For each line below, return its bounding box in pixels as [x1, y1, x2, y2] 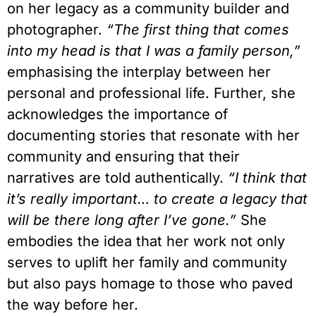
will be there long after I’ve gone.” [7, 212, 236, 229]
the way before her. [7, 296, 147, 314]
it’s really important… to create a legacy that [7, 190, 308, 208]
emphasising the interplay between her [7, 63, 271, 81]
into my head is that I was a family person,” [7, 42, 300, 60]
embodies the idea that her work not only [7, 233, 285, 250]
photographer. [7, 21, 102, 39]
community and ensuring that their [7, 148, 240, 166]
